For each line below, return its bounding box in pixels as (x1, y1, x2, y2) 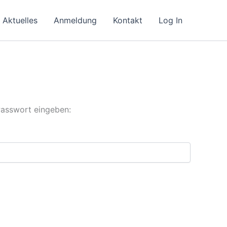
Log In (159, 15, 182, 25)
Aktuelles (3, 15, 37, 25)
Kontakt (113, 15, 142, 25)
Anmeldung (54, 15, 97, 25)
